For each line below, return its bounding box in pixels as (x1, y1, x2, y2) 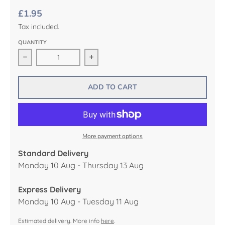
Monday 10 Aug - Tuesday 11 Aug (18, 196, 139, 206)
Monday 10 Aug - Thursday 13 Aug (18, 160, 144, 170)
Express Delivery (18, 184, 81, 194)
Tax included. (18, 22, 59, 31)
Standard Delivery (18, 148, 88, 158)
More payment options (82, 132, 143, 140)
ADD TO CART (87, 82, 137, 92)
